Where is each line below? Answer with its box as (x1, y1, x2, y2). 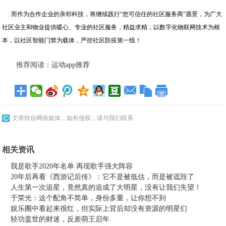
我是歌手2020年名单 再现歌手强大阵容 (11, 162, 133, 170)
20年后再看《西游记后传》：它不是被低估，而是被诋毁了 (11, 173, 195, 181)
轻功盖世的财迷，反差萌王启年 (11, 215, 110, 223)
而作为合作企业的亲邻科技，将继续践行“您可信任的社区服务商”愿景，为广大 (2, 11, 222, 18)
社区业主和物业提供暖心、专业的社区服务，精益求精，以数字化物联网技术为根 (2, 24, 220, 31)
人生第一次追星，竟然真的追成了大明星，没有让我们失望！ (11, 184, 202, 191)
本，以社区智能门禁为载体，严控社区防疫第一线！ (2, 37, 143, 44)
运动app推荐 (51, 61, 90, 69)
